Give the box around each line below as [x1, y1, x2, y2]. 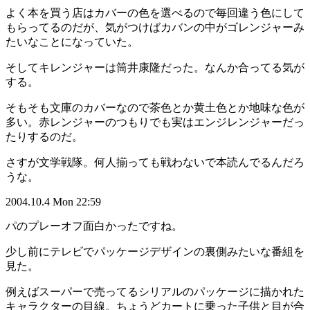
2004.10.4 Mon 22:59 [6, 196, 101, 208]
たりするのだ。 [6, 131, 83, 143]
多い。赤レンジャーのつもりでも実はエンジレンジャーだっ [6, 116, 304, 129]
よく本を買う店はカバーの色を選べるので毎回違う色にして [6, 7, 304, 19]
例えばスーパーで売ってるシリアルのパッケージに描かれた [6, 286, 304, 298]
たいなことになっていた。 [6, 36, 138, 48]
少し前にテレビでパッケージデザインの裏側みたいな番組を [6, 246, 304, 258]
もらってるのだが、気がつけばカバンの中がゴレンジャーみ [6, 21, 304, 34]
